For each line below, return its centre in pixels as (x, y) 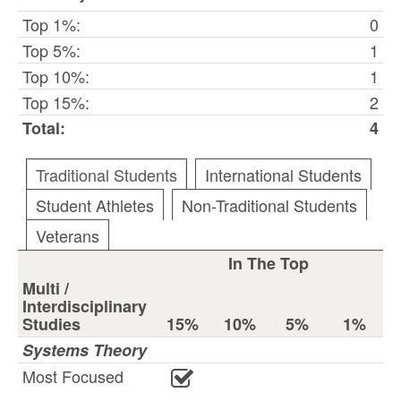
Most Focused (73, 376)
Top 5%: (51, 50)
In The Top (269, 263)
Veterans (68, 235)
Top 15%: (56, 102)
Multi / (46, 288)
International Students (283, 175)
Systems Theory (85, 350)
